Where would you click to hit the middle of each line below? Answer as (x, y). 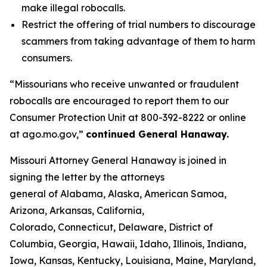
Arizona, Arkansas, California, (77, 210)
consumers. (47, 58)
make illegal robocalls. (73, 8)
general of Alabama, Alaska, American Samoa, (118, 194)
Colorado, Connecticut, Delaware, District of (111, 227)
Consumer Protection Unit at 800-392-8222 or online (128, 117)
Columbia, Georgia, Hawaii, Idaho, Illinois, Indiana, (128, 244)
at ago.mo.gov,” (48, 134)
